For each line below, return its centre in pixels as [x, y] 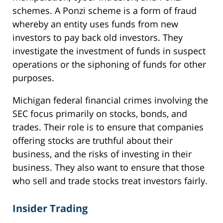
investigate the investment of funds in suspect [109, 51]
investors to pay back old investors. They [98, 38]
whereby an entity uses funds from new [95, 24]
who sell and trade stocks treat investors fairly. [110, 181]
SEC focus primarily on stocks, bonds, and [100, 114]
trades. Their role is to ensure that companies [108, 127]
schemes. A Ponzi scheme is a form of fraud [105, 11]
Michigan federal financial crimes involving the [110, 100]
